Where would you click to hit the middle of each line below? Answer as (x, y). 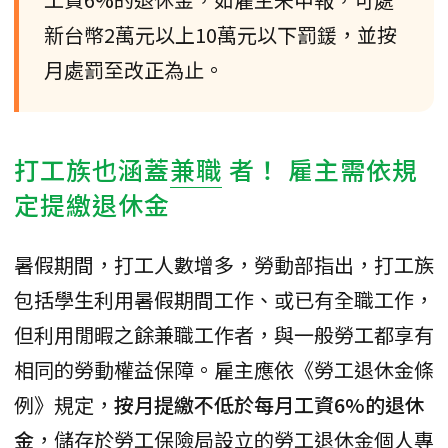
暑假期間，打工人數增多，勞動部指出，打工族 (224, 264)
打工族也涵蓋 (92, 168)
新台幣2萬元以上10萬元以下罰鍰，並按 (220, 34)
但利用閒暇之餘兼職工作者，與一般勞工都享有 (224, 334)
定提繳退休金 (92, 203)
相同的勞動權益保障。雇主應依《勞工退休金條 (224, 369)
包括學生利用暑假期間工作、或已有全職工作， (224, 299)
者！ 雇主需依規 (323, 168)
